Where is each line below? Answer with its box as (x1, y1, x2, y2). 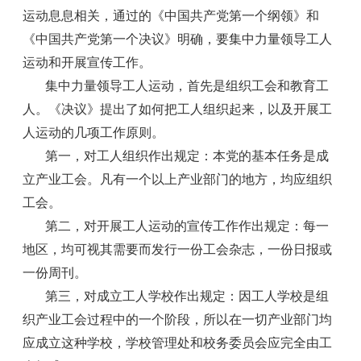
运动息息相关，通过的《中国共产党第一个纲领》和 (23, 9, 320, 23)
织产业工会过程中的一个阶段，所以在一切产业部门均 (23, 313, 333, 326)
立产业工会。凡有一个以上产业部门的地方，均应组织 (23, 172, 333, 186)
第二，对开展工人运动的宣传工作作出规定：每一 (45, 219, 330, 233)
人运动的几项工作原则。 (23, 126, 165, 139)
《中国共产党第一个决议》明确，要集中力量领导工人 (23, 32, 333, 46)
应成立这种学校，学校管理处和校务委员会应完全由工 (23, 336, 333, 350)
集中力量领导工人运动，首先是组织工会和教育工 (45, 79, 330, 93)
